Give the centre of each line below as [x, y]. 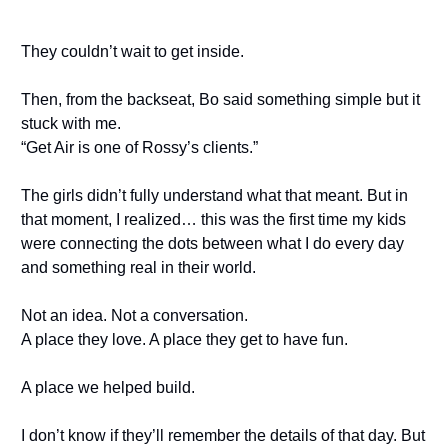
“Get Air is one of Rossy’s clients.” [139, 148]
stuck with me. [71, 124]
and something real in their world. [138, 268]
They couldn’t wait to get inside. [132, 52]
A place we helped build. [108, 388]
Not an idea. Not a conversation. [134, 316]
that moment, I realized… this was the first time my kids [213, 220]
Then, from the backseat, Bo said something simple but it [220, 100]
